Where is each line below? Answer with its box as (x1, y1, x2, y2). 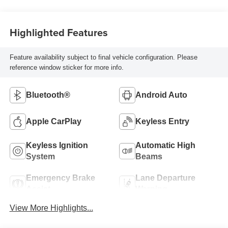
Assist (25, 184, 50, 193)
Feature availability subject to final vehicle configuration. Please (9, 53, 197, 61)
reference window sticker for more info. (9, 63, 124, 71)
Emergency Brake (25, 173, 95, 182)
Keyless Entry (135, 117, 189, 126)
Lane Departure (135, 173, 195, 182)
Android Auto (135, 90, 187, 99)
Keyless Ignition (25, 140, 88, 150)
